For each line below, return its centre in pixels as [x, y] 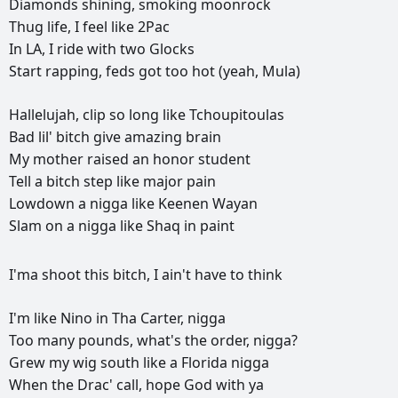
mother [60, 159]
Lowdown [44, 204]
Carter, [164, 318]
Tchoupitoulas [237, 115]
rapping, [76, 72]
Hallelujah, [46, 115]
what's [161, 341]
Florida [206, 363]
